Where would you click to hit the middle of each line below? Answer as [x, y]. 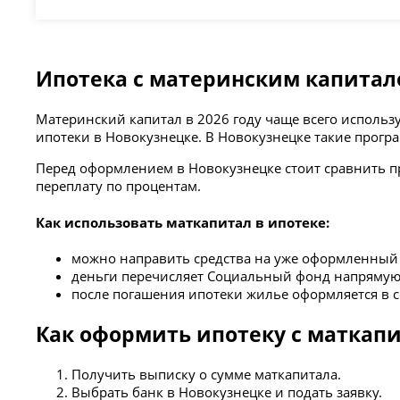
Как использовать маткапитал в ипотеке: [183, 222]
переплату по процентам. [119, 186]
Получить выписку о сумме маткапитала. [207, 375]
